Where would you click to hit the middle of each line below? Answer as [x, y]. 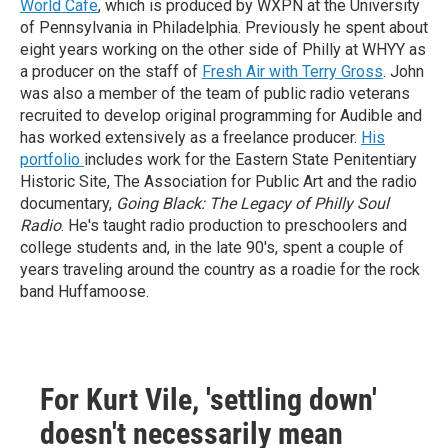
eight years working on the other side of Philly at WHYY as [223, 49]
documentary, [68, 203]
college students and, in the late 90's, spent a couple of [212, 247]
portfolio [52, 159]
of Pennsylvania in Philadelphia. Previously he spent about [224, 27]
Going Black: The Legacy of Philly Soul [252, 203]
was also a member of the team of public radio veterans [215, 93]
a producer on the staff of [111, 71]
